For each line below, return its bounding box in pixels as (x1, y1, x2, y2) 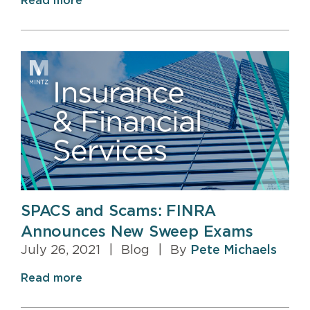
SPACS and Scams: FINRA (21, 203, 217, 219)
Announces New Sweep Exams (21, 224, 253, 240)
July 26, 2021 (21, 244, 104, 257)
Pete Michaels (190, 244, 277, 257)
